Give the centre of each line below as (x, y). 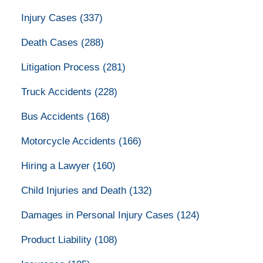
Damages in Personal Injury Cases (99, 215)
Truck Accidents (58, 92)
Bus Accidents (54, 116)
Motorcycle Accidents (70, 141)
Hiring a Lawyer (57, 166)
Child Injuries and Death (75, 190)
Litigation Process (62, 67)
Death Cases (51, 42)
